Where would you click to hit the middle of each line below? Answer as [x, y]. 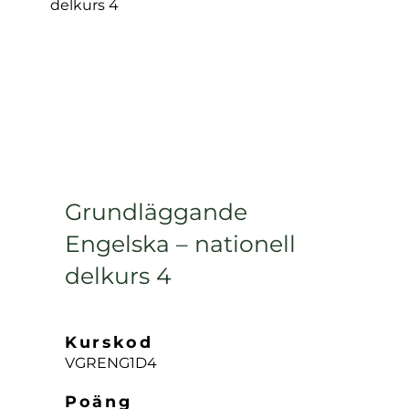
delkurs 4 [118, 276]
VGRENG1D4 [111, 363]
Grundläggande [156, 212]
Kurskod [109, 342]
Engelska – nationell [180, 244]
